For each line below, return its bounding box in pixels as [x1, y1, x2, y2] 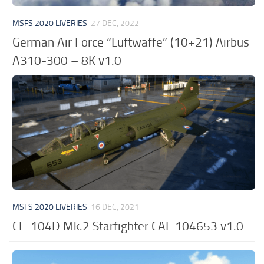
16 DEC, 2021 [91, 202, 140, 212]
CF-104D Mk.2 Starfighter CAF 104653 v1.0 [12, 218, 244, 233]
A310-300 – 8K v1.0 [12, 52, 122, 68]
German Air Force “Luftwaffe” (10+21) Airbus [12, 34, 250, 49]
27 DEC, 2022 [91, 18, 140, 28]
